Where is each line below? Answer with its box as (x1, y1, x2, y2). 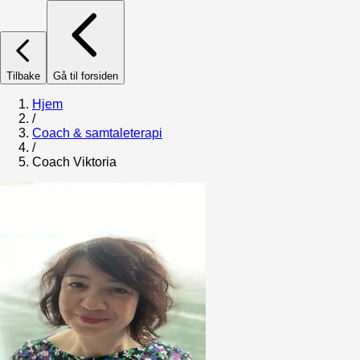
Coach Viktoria (32, 155, 117, 169)
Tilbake (6, 70, 40, 82)
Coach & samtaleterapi (32, 126, 162, 140)
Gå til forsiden (53, 70, 118, 82)
